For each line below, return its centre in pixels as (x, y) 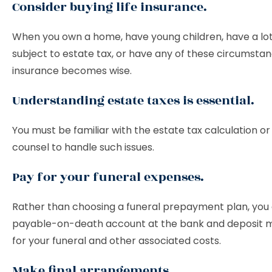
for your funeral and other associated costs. (118, 241)
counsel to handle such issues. (84, 147)
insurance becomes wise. (73, 71)
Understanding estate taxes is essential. (133, 100)
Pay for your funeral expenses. (110, 177)
